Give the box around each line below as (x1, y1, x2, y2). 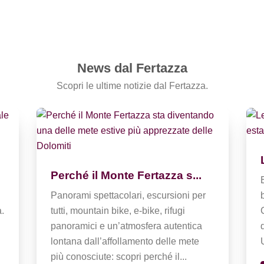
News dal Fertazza (77, 60, 187, 75)
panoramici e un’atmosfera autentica (51, 220, 203, 231)
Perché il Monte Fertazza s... (51, 169, 202, 181)
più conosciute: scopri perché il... (51, 251, 187, 262)
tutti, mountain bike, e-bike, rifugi (51, 205, 186, 216)
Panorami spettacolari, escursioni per (51, 190, 206, 200)
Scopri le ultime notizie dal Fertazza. (56, 80, 208, 91)
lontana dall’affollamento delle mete (51, 236, 200, 246)
